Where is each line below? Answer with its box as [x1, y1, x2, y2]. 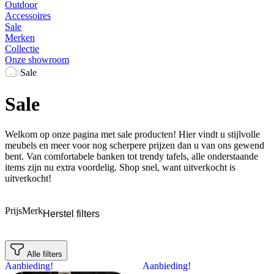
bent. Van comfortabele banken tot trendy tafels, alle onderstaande [5, 150, 258, 161]
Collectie [5, 43, 39, 54]
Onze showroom [5, 54, 69, 65]
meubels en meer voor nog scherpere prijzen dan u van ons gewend [5, 139, 264, 150]
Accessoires [5, 10, 51, 21]
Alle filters [27, 249, 62, 259]
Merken [5, 32, 35, 43]
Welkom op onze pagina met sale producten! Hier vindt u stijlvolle [5, 128, 260, 139]
